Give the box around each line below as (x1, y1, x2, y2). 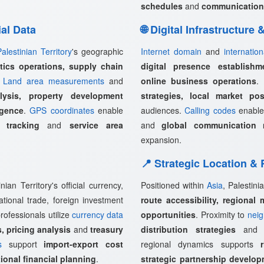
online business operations (141, 75, 256, 87)
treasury (90, 223, 124, 235)
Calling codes (184, 104, 236, 116)
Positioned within (141, 179, 207, 191)
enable (94, 104, 124, 116)
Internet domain (141, 45, 202, 57)
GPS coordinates (29, 104, 94, 116)
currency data (71, 209, 123, 220)
